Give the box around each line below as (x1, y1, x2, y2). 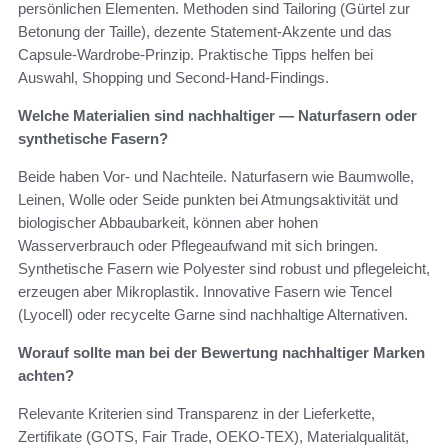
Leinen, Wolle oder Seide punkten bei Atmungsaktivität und (18, 191, 398, 209)
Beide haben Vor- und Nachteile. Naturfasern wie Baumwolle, (18, 168, 414, 186)
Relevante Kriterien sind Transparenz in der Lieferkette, (18, 405, 375, 423)
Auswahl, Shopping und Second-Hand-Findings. (18, 69, 329, 87)
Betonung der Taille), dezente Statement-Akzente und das (18, 23, 392, 41)
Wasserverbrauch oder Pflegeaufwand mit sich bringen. (18, 237, 378, 255)
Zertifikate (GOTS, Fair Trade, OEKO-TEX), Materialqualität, (18, 428, 409, 446)
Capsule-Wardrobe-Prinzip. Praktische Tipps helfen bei (18, 46, 373, 64)
